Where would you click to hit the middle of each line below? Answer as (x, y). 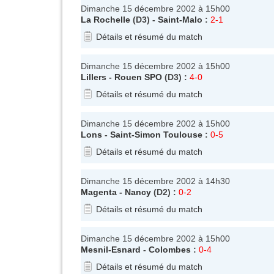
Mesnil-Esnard (111, 249)
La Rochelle (106, 19)
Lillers (94, 77)
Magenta (99, 192)
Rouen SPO (138, 77)
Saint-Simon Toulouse (156, 134)
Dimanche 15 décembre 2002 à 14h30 (155, 181)
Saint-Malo (180, 19)
